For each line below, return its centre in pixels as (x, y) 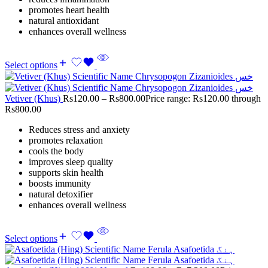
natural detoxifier (61, 194)
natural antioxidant (64, 20)
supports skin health (66, 172)
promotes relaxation (66, 140)
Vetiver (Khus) (34, 98)
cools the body (56, 151)
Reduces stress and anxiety (79, 129)
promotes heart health (69, 10)
